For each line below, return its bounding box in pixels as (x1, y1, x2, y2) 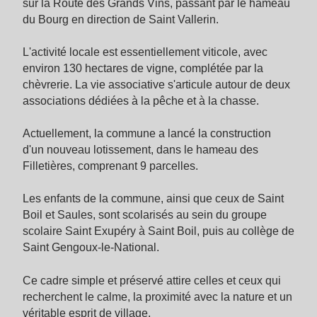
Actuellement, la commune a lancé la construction (23, 127, 271, 140)
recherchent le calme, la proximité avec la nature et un (23, 290, 292, 303)
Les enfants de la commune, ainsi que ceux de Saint (23, 192, 284, 205)
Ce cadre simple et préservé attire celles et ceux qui (23, 274, 281, 287)
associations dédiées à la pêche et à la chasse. (23, 95, 259, 108)
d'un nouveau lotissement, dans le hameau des (23, 144, 258, 156)
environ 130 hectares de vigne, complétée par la (23, 62, 263, 75)
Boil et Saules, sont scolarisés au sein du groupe (23, 209, 267, 221)
